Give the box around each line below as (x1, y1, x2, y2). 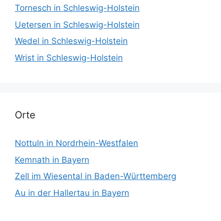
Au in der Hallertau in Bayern (15, 187, 129, 198)
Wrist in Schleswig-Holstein (15, 52, 123, 63)
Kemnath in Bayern (15, 154, 89, 165)
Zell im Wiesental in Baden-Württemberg (15, 171, 176, 182)
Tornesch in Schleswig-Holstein (15, 3, 140, 13)
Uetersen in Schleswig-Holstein (15, 19, 140, 30)
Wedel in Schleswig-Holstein (15, 36, 128, 46)
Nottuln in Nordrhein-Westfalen (15, 138, 138, 148)
